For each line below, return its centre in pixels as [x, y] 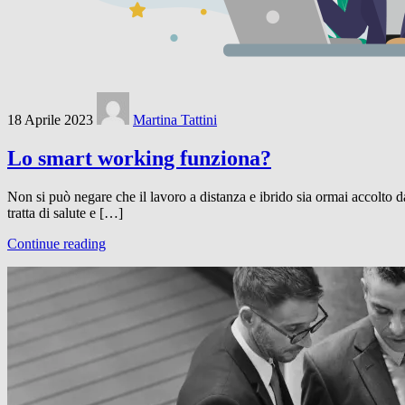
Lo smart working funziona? [139, 158]
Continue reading [57, 243]
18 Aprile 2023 [50, 119]
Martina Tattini [175, 119]
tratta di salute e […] [65, 212]
